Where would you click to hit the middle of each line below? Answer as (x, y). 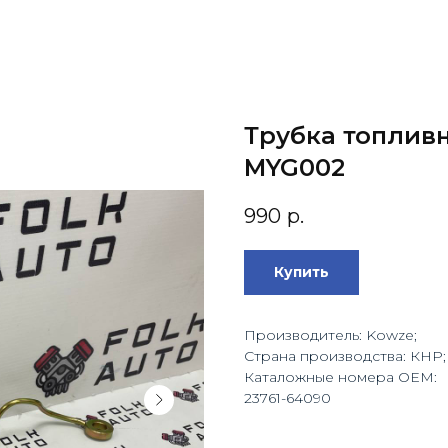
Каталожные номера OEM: (340, 377)
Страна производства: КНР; (345, 356)
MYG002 (294, 167)
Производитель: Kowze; (330, 335)
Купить (301, 272)
